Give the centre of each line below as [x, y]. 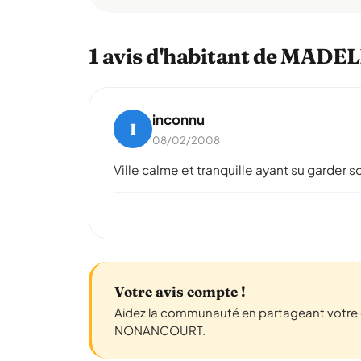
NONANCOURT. [160, 330]
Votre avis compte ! [180, 291]
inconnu [178, 119]
